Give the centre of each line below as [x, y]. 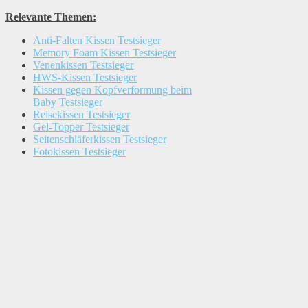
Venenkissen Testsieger [83, 65]
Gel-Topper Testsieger [81, 127]
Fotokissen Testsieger [79, 152]
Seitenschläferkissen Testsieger [100, 139]
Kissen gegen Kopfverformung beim [112, 90]
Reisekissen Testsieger [81, 114]
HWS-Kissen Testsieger [85, 77]
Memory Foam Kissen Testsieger [104, 53]
